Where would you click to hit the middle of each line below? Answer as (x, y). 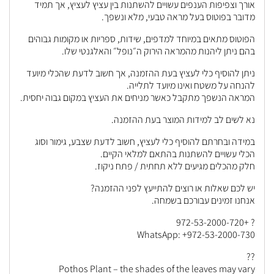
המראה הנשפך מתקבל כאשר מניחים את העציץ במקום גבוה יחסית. (138, 98)
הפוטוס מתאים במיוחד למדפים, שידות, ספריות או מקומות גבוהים (142, 39)
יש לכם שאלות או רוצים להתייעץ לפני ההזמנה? (173, 188)
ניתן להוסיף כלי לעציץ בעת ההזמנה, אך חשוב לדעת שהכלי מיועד (141, 73)
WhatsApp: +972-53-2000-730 (196, 235)
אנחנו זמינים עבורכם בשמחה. (203, 200)
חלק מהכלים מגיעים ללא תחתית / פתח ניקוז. (175, 166)
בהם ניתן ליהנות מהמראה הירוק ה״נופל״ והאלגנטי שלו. (158, 51)
